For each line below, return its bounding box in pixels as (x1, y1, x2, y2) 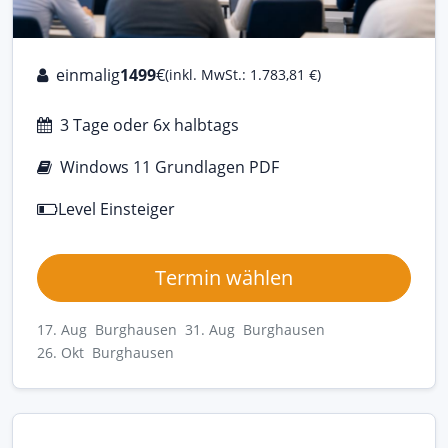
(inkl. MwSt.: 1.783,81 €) (165, 65, 321, 85)
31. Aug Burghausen (185, 319, 325, 339)
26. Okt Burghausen (37, 342, 174, 362)
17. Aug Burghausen (37, 319, 177, 339)
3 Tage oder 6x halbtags (60, 113, 239, 136)
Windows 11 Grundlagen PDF (60, 155, 279, 178)
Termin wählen (155, 263, 293, 291)
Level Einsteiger (58, 197, 175, 220)
